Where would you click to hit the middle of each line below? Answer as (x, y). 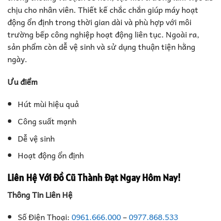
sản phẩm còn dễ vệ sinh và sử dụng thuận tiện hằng (101, 46)
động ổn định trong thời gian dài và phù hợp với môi (99, 21)
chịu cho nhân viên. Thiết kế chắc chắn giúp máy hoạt (103, 9)
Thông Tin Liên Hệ (40, 194)
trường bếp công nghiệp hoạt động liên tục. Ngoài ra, (103, 34)
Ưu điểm (22, 81)
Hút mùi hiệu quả (48, 104)
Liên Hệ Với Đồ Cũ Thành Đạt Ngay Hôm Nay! (94, 177)
